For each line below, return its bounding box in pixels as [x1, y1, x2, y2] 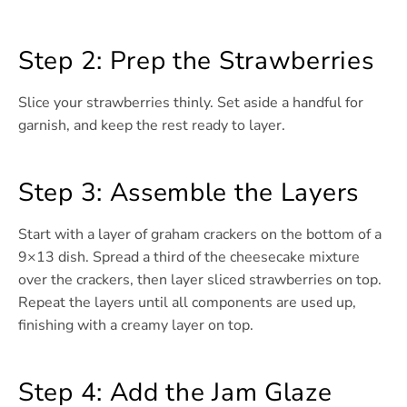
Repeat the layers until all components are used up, [18, 293, 356, 313]
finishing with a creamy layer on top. [18, 315, 253, 336]
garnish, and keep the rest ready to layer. [18, 115, 285, 136]
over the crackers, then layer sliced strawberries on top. [18, 270, 382, 291]
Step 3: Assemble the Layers [18, 175, 359, 211]
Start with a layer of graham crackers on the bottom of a [18, 224, 382, 245]
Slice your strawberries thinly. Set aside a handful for [18, 93, 363, 114]
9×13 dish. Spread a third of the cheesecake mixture [18, 247, 360, 268]
